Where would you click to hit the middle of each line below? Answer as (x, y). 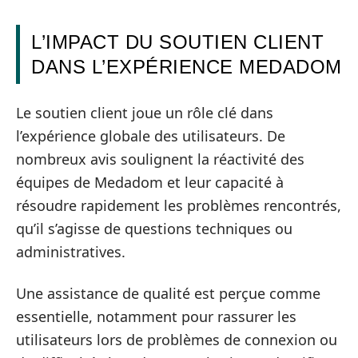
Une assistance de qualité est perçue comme (168, 293)
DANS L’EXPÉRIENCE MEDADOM (187, 66)
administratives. (71, 252)
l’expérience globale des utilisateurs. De (151, 136)
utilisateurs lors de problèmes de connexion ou (177, 339)
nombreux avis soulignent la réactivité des (160, 159)
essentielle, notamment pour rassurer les (156, 316)
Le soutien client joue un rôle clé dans (145, 113)
